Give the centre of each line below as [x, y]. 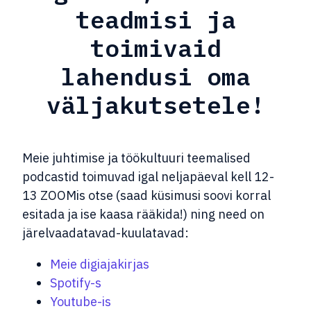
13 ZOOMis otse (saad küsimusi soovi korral [146, 195]
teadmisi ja [155, 20]
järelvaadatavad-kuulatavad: [106, 233]
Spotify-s [76, 283]
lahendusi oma [155, 77]
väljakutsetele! [155, 105]
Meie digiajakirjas [100, 264]
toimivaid [155, 48]
